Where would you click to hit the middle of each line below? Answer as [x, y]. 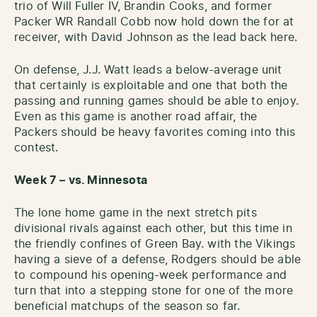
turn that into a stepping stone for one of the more [154, 290]
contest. [36, 148]
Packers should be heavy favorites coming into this [155, 132]
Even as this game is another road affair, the [136, 116]
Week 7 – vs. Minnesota [81, 180]
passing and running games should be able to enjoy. [156, 101]
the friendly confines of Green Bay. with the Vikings [155, 244]
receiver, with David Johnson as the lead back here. [156, 37]
